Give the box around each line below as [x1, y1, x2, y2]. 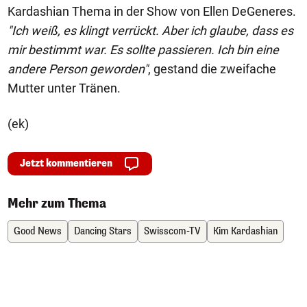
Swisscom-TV [144, 225, 201, 238]
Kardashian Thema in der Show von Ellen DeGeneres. [8, 4, 296, 19]
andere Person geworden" [8, 62, 148, 76]
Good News [14, 225, 62, 238]
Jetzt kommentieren [20, 157, 112, 170]
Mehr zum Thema [8, 195, 106, 212]
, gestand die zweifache [148, 62, 276, 76]
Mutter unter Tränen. [8, 81, 121, 95]
